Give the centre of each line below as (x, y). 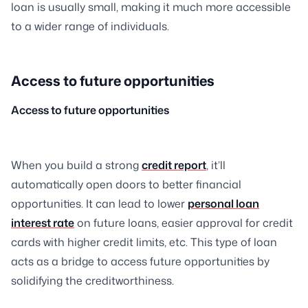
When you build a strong (76, 165)
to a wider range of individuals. (90, 26)
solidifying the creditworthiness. (92, 281)
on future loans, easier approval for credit (184, 223)
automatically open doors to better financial (126, 185)
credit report (174, 165)
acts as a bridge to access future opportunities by (140, 262)
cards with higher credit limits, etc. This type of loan (144, 242)
